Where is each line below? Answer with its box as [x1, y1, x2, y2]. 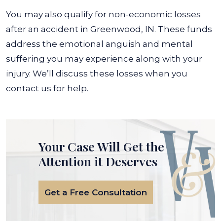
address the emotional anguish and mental [6, 39, 193, 49]
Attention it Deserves [38, 153, 157, 169]
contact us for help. [6, 83, 90, 93]
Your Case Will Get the [38, 138, 164, 154]
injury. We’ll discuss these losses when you [6, 69, 187, 78]
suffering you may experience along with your [6, 54, 202, 64]
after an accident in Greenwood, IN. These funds [6, 24, 212, 34]
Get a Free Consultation [44, 187, 147, 197]
